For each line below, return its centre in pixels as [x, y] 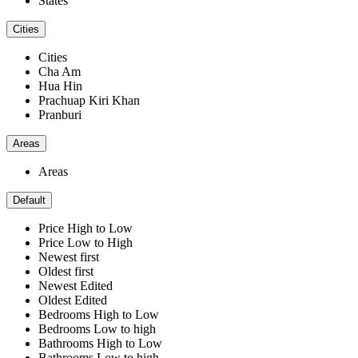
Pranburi [60, 115]
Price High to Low [86, 229]
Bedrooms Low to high [97, 329]
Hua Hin [60, 86]
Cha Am [60, 72]
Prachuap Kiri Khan [89, 101]
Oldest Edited [73, 300]
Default [29, 201]
